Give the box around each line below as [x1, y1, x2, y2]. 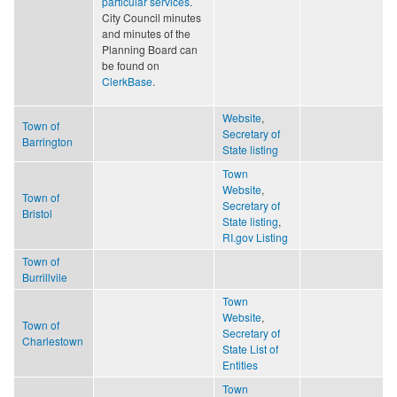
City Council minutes [102, 9, 201, 25]
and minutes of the [102, 25, 191, 41]
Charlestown [22, 332, 83, 348]
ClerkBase [102, 73, 152, 89]
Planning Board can [102, 41, 198, 57]
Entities [222, 356, 258, 372]
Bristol [22, 205, 52, 221]
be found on [102, 57, 160, 73]
